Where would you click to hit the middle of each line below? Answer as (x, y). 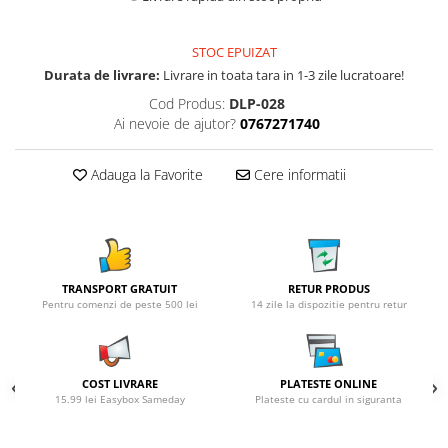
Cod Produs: (186, 103)
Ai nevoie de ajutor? (174, 123)
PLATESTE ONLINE (328, 383)
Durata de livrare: (102, 75)
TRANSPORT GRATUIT (119, 288)
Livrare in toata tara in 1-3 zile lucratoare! (282, 75)
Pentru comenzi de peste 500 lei (119, 304)
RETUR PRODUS (328, 288)
